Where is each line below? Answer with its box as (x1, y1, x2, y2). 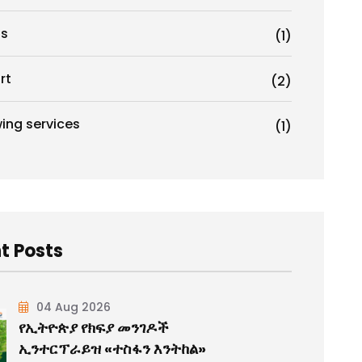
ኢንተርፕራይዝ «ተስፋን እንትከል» (19, 338, 207, 359)
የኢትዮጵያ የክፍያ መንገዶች (19, 317, 170, 338)
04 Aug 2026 (33, 298, 112, 315)
